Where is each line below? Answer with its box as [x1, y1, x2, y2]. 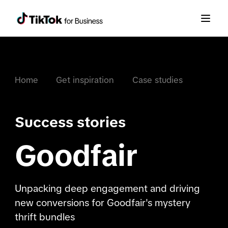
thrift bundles [14, 212, 75, 223]
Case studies [132, 75, 183, 85]
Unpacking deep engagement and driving [14, 183, 200, 194]
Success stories [14, 113, 126, 130]
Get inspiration [56, 75, 115, 85]
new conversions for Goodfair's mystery [14, 197, 190, 209]
